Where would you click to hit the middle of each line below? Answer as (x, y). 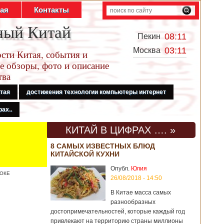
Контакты (51, 10)
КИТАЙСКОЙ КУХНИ (85, 154)
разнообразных (133, 202)
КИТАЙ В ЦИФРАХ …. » (120, 130)
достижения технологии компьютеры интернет (96, 92)
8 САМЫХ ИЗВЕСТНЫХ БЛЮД (103, 146)
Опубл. (121, 168)
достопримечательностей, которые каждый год (118, 211)
